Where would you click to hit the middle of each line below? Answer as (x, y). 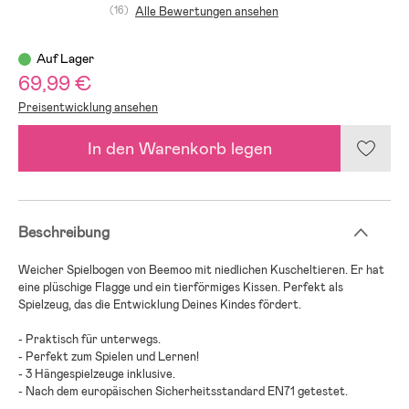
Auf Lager (65, 59)
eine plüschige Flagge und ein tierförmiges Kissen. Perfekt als (181, 287)
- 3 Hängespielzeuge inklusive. (97, 373)
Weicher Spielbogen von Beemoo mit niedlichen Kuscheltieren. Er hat (201, 269)
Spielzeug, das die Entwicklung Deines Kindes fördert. (160, 304)
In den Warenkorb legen (179, 149)
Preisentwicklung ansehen (88, 108)
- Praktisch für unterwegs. (89, 339)
